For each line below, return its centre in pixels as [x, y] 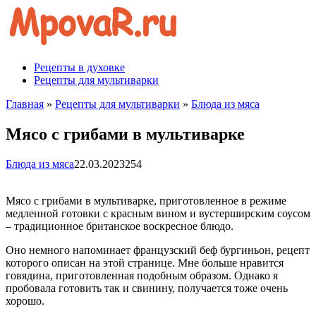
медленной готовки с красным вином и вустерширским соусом [158, 213]
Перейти [26, 11]
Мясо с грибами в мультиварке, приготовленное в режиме [146, 200]
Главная [25, 104]
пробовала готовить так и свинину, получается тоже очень [147, 288]
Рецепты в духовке [79, 67]
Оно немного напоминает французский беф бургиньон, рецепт [158, 250]
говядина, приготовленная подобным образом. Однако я [142, 275]
